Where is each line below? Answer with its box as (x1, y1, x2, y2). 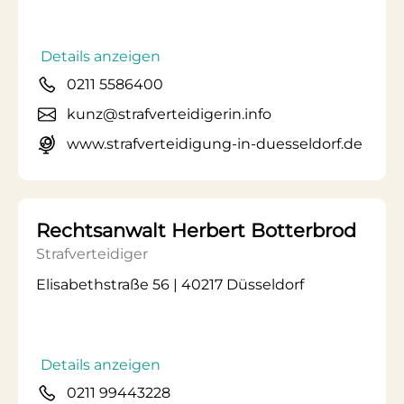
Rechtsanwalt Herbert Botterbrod (36, 219, 356, 242)
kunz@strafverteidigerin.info (67, 106, 271, 123)
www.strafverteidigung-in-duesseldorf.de (67, 135, 363, 152)
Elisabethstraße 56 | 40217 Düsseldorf (36, 276, 304, 293)
